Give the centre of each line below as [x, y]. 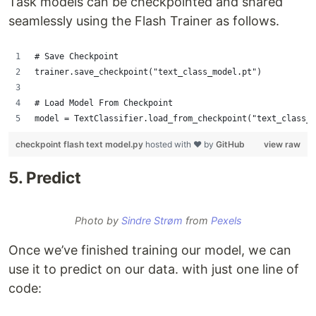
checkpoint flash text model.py [80, 144]
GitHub [230, 144]
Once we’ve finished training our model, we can [150, 250]
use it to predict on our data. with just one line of [154, 269]
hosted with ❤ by [181, 144]
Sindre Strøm [152, 220]
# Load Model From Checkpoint [106, 103]
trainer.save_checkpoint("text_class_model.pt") [148, 72]
